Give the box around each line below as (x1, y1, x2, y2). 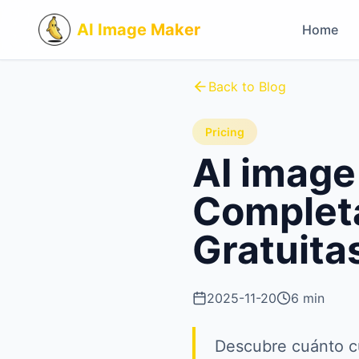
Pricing (205, 125, 244, 139)
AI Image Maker (77, 20, 200, 39)
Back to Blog (208, 79, 286, 95)
